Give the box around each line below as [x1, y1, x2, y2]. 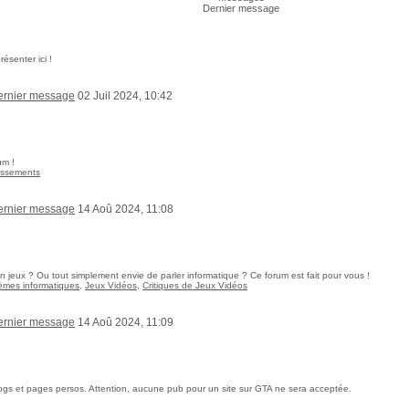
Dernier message [203, 3, 279, 14]
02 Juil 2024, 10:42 [75, 89, 173, 102]
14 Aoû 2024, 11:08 [75, 203, 173, 215]
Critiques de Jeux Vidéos [142, 280, 247, 290]
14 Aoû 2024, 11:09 [75, 316, 173, 329]
